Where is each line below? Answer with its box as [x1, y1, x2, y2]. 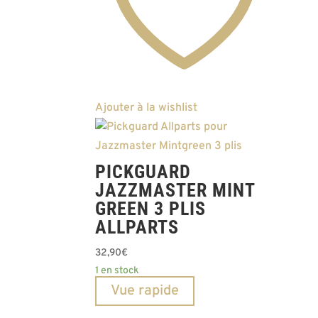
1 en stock [95, 265, 140, 278]
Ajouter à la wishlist [95, 101, 198, 116]
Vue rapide [111, 282, 180, 301]
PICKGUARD [95, 161, 192, 183]
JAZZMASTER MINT [95, 180, 256, 202]
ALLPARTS [95, 216, 180, 238]
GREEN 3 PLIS [95, 198, 207, 220]
